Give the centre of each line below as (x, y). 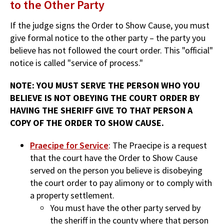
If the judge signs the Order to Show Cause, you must (110, 25)
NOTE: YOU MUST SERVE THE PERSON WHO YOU (105, 85)
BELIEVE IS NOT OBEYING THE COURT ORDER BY (105, 97)
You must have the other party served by (125, 207)
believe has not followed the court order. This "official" (111, 50)
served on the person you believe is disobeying (116, 170)
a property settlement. (72, 195)
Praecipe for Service (69, 145)
